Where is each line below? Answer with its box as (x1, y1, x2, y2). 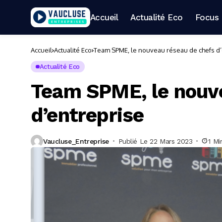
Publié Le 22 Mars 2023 (118, 137, 193, 145)
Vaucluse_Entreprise (43, 137, 110, 145)
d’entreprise (31, 104, 144, 127)
